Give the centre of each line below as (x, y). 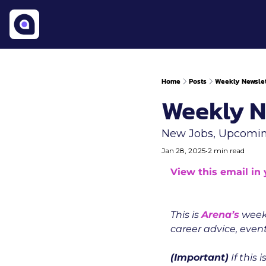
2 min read (226, 150)
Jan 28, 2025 (183, 150)
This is (186, 215)
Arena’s (220, 215)
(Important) (199, 257)
